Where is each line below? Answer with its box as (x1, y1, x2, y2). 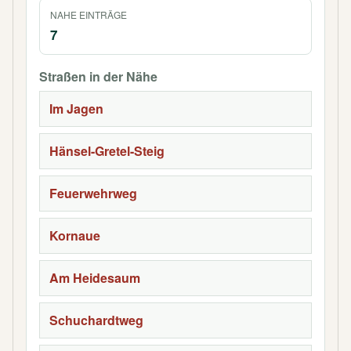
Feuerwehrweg (49, 184, 137, 202)
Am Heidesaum (49, 269, 140, 287)
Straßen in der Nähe (39, 67, 157, 85)
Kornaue (49, 226, 100, 244)
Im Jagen (49, 100, 103, 118)
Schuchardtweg (49, 311, 143, 329)
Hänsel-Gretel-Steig (49, 142, 165, 160)
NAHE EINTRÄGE (50, 8, 127, 21)
